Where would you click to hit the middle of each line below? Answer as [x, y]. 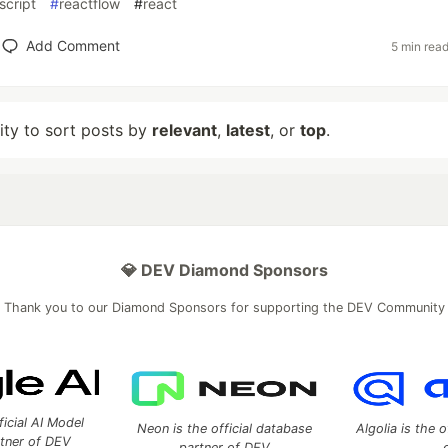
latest [248, 130]
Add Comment [72, 45]
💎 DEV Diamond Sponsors [224, 270]
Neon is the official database [224, 428]
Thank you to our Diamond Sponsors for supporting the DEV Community [224, 307]
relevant [184, 130]
